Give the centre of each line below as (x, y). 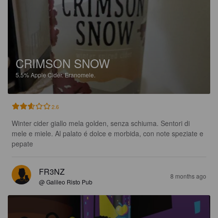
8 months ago (188, 176)
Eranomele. (80, 75)
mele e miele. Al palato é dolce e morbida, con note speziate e (109, 134)
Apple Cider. (48, 75)
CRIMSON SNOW (63, 63)
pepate (22, 144)
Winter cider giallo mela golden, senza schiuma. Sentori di (102, 123)
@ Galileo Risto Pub (66, 182)
